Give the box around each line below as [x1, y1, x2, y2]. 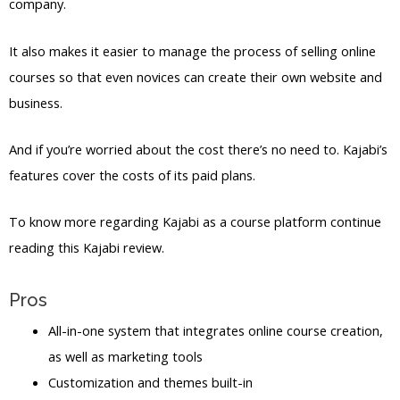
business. [9, 93, 62, 112]
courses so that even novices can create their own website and [9, 67, 382, 86]
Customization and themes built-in [47, 372, 253, 391]
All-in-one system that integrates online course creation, [47, 321, 383, 339]
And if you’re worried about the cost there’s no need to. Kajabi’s [9, 140, 387, 159]
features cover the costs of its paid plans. [9, 166, 255, 185]
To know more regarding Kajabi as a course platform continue [9, 212, 381, 231]
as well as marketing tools [47, 346, 203, 365]
